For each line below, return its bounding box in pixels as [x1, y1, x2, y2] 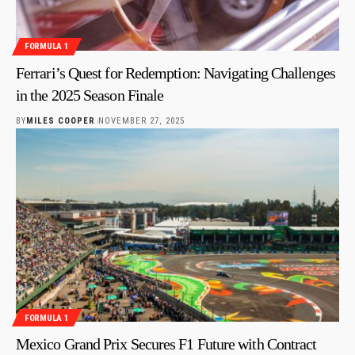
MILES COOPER [26, 115, 96, 126]
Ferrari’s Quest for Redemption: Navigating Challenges [16, 63, 335, 82]
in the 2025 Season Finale [16, 86, 164, 104]
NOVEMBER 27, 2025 [97, 115, 185, 126]
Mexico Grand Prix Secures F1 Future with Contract [16, 335, 317, 353]
